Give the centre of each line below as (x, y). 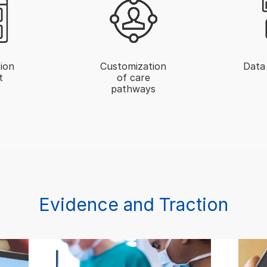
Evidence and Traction (133, 204)
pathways (133, 89)
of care (133, 77)
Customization (133, 66)
